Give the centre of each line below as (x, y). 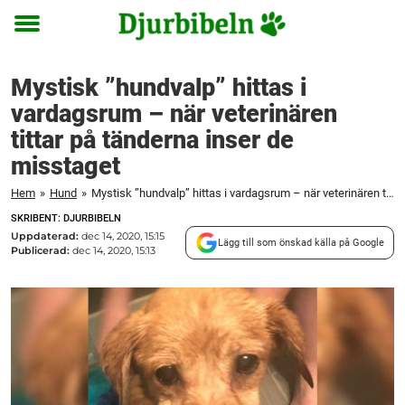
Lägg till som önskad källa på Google (301, 242)
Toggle (39, 37)
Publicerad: (42, 250)
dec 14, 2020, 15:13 (114, 250)
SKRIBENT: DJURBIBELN (66, 218)
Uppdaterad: (46, 235)
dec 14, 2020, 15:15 (123, 235)
